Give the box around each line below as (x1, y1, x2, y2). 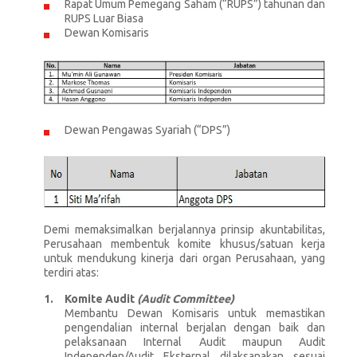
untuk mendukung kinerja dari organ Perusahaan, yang (44, 251, 325, 265)
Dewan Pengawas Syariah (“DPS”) (65, 123, 230, 136)
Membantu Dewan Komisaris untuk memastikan (65, 306, 325, 320)
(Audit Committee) (137, 292, 234, 305)
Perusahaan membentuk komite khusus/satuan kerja (44, 237, 325, 250)
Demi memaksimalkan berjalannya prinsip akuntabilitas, (44, 222, 325, 236)
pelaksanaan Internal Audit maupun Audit (65, 335, 325, 348)
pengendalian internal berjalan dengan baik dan (65, 320, 325, 334)
